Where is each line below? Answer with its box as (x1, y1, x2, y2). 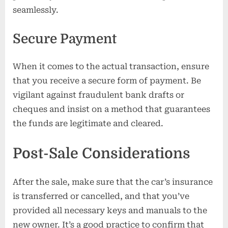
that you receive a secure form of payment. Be (13, 76, 201, 86)
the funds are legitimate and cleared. (13, 119, 163, 129)
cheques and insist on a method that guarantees (13, 104, 210, 115)
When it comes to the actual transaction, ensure (13, 62, 209, 72)
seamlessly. (13, 5, 59, 15)
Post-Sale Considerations (13, 145, 190, 162)
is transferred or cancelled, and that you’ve (13, 191, 189, 201)
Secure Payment (13, 32, 117, 47)
